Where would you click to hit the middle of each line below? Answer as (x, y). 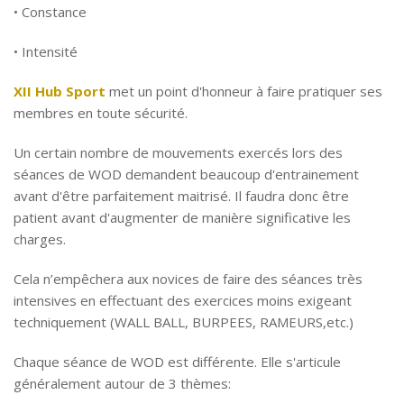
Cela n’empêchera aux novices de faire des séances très (188, 279)
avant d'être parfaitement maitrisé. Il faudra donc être (181, 196)
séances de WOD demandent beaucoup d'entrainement (186, 174)
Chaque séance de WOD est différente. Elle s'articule (177, 362)
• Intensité (46, 51)
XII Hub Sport (60, 91)
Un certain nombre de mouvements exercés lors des (178, 152)
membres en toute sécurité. (101, 113)
